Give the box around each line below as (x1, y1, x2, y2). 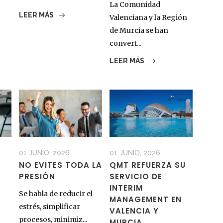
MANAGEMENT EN (109, 194, 182, 205)
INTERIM (109, 182, 143, 193)
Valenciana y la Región (109, 13, 187, 22)
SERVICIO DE (109, 171, 162, 182)
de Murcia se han (109, 26, 168, 35)
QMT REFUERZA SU (109, 159, 186, 170)
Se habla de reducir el (18, 189, 93, 198)
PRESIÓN (18, 171, 55, 182)
